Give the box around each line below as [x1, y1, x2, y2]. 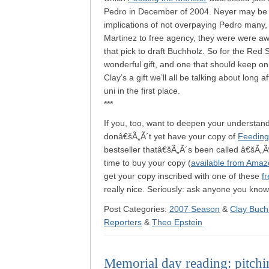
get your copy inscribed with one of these [104, 171, 262, 181]
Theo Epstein [152, 217, 202, 227]
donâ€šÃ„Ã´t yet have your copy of [104, 131, 238, 141]
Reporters [104, 217, 142, 227]
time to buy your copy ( [104, 158, 191, 168]
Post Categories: [104, 204, 169, 214]
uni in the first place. [104, 86, 180, 95]
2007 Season [169, 204, 220, 214]
